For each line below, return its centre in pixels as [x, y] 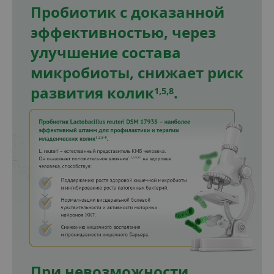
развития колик [92, 93]
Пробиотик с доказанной [128, 12]
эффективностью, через [123, 32]
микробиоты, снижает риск [137, 73]
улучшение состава [106, 53]
